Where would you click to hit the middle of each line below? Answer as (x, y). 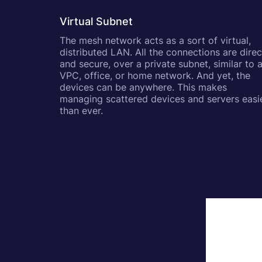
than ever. (81, 111)
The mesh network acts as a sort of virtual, (155, 40)
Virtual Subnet (96, 21)
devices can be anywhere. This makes (143, 87)
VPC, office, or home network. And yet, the (155, 75)
